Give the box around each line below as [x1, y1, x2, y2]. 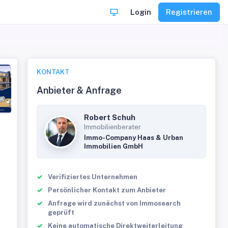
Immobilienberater [84, 123, 141, 131]
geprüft [48, 209, 75, 216]
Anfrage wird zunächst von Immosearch [48, 199, 181, 207]
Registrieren [166, 7, 212, 16]
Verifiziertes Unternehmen [48, 173, 138, 181]
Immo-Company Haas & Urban [84, 134, 184, 141]
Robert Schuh [84, 113, 136, 122]
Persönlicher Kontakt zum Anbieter [48, 186, 166, 194]
